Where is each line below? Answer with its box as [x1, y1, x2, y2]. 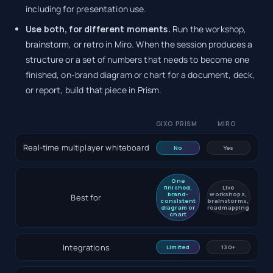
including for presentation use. [26, 2, 147, 15]
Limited [166, 243, 190, 252]
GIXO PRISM [155, 119, 197, 128]
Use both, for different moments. [26, 23, 171, 35]
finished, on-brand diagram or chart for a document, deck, [26, 68, 255, 80]
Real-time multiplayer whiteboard [23, 142, 149, 154]
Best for [71, 191, 102, 203]
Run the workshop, [170, 23, 247, 35]
